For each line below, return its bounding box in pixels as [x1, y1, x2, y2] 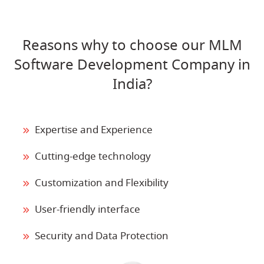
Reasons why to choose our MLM [22, 34, 242, 56]
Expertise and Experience [35, 122, 153, 137]
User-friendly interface [35, 202, 140, 217]
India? [112, 73, 152, 95]
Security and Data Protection [35, 228, 169, 243]
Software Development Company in [14, 54, 250, 75]
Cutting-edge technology [35, 148, 151, 164]
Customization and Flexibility [35, 175, 169, 190]
